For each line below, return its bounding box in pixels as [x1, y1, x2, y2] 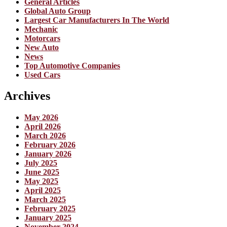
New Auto [24, 43, 59, 52]
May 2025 [24, 177, 58, 186]
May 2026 [24, 113, 58, 122]
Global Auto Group [24, 6, 91, 15]
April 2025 [24, 186, 61, 195]
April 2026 [24, 122, 61, 131]
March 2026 [24, 131, 66, 140]
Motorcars [24, 33, 60, 43]
